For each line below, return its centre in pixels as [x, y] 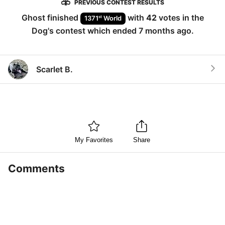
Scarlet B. [54, 69]
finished [63, 18]
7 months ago [165, 30]
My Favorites [94, 140]
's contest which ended [93, 30]
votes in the [180, 18]
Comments [36, 168]
